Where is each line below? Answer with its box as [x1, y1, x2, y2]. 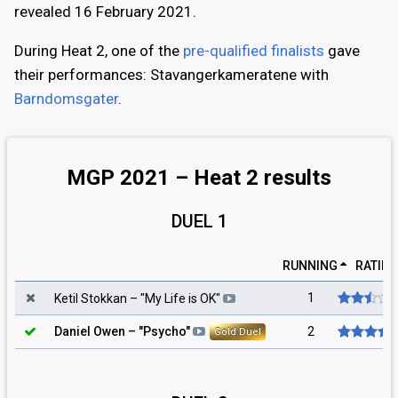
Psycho [143, 324, 186, 339]
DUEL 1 [171, 210, 227, 232]
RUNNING [283, 258, 338, 273]
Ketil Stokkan [54, 291, 127, 306]
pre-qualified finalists [183, 41, 324, 60]
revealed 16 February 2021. [14, 2, 196, 20]
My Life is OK [145, 291, 216, 306]
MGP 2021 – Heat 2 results [67, 164, 331, 190]
